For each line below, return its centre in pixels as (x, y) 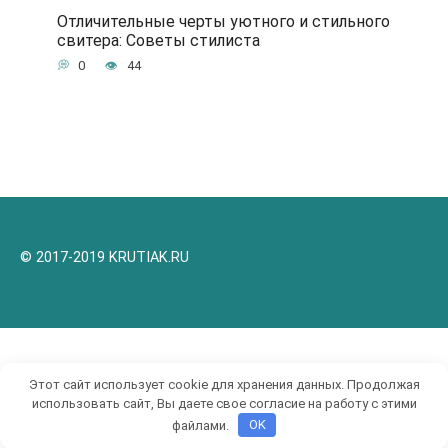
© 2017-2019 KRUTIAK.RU (104, 258)
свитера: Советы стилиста (158, 40)
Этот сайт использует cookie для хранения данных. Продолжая (224, 384)
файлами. (201, 425)
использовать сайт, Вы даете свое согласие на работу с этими (224, 403)
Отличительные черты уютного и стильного (223, 21)
